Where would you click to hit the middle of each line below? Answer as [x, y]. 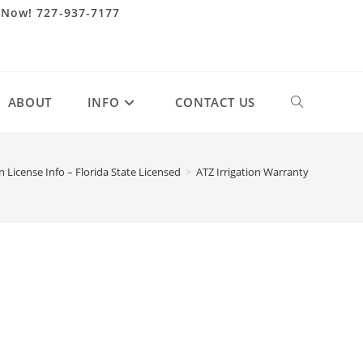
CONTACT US [215, 102]
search [309, 222]
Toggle [308, 102]
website [312, 162]
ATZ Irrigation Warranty [252, 172]
